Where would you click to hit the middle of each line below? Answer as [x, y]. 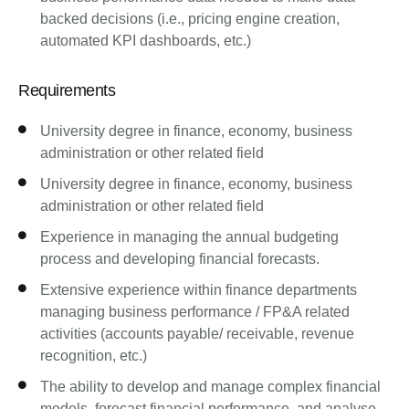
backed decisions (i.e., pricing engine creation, [190, 19]
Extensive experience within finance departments [199, 290]
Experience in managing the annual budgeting [190, 237]
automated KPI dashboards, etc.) [146, 41]
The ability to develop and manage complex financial [211, 387]
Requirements [67, 90]
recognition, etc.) [94, 356]
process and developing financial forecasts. [180, 259]
